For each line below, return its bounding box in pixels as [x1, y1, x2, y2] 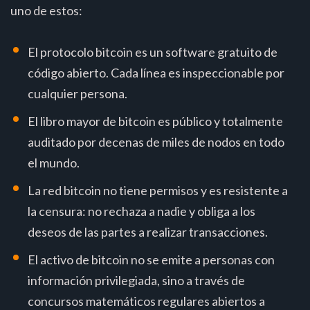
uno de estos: [10, 2, 82, 18]
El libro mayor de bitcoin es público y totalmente [28, 113, 283, 129]
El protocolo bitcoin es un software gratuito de [28, 44, 277, 60]
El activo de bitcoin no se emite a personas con [28, 251, 275, 267]
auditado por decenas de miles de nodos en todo [28, 134, 284, 149]
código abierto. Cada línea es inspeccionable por [28, 64, 284, 80]
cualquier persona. [28, 85, 127, 101]
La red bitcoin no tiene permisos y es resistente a [28, 182, 288, 198]
